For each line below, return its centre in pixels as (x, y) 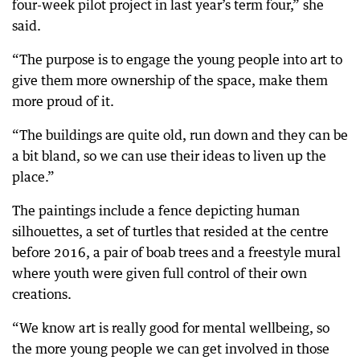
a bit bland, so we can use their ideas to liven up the (169, 156)
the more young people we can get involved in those (171, 349)
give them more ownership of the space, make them (170, 80)
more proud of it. (63, 101)
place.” (33, 177)
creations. (42, 294)
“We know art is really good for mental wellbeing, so (171, 328)
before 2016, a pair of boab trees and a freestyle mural (176, 252)
